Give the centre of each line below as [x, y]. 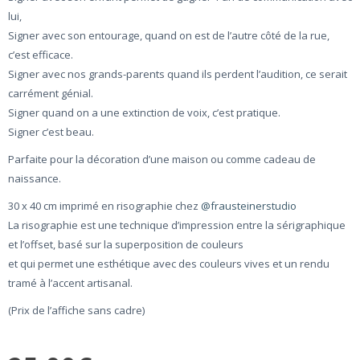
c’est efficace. [41, 55]
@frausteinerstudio [249, 206]
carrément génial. [51, 94]
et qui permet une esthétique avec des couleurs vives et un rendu [169, 264]
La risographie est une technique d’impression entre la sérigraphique [177, 225]
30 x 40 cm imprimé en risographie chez [104, 206]
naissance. [35, 179]
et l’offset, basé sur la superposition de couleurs [126, 245]
